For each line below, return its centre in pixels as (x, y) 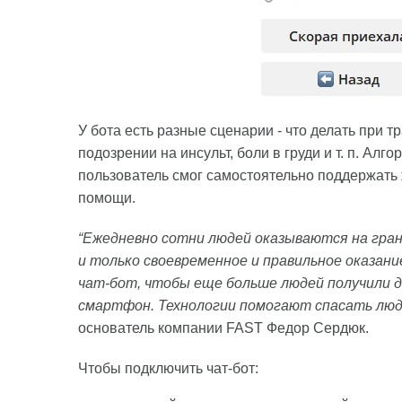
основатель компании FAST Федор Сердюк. (223, 328)
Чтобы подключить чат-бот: (168, 368)
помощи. (109, 198)
